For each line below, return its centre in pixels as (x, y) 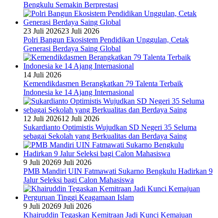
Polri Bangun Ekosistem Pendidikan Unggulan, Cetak (106, 40)
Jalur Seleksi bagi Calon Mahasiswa (79, 180)
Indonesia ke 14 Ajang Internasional (79, 92)
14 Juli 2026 (42, 75)
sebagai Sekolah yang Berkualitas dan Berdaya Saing (105, 136)
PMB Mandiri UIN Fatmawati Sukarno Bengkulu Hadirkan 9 (118, 171)
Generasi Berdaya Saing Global (72, 49)
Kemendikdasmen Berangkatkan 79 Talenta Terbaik (103, 84)
